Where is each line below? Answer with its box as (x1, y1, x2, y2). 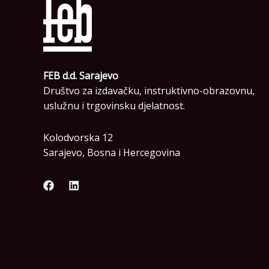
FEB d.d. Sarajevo (43, 69, 118, 83)
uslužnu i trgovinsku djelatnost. (43, 99, 185, 113)
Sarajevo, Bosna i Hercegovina (43, 146, 180, 160)
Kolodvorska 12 (43, 131, 113, 145)
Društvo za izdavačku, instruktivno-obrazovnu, (43, 84, 255, 98)
